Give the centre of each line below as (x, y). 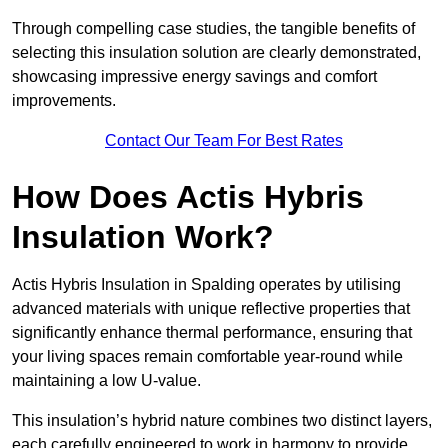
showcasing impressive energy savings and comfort (194, 77)
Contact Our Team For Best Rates (224, 141)
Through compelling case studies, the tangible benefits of (213, 29)
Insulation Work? (143, 237)
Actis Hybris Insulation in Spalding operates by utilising (206, 285)
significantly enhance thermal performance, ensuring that (212, 333)
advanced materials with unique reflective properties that (211, 309)
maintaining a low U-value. (106, 381)
